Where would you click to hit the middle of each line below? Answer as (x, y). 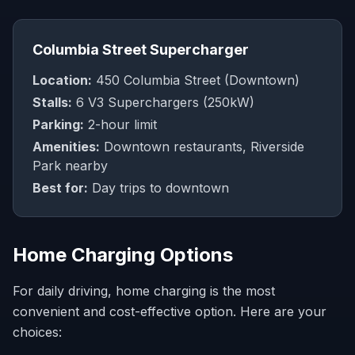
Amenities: (66, 147)
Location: (62, 80)
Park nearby (70, 166)
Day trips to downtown (158, 188)
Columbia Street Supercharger (141, 50)
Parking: (58, 124)
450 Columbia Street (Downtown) (196, 80)
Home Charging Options (123, 255)
